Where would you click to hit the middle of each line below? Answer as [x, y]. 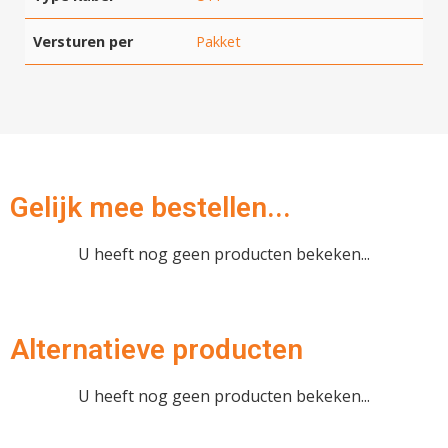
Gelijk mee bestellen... [150, 208]
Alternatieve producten [156, 350]
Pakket [218, 41]
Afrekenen [224, 60]
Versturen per [83, 41]
